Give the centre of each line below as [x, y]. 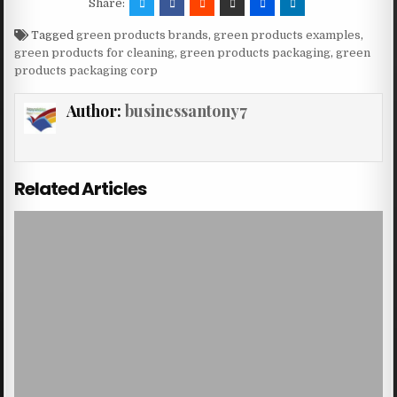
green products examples [288, 35]
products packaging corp [86, 70]
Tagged [53, 35]
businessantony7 [186, 110]
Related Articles [81, 188]
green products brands [143, 35]
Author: [95, 110]
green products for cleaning [95, 52]
